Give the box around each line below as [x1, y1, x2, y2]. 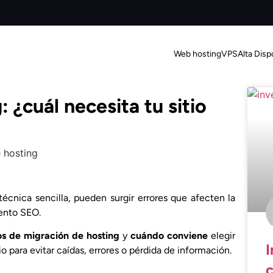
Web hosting [174, 48, 221, 59]
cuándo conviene [130, 230, 208, 242]
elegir [208, 230, 236, 242]
